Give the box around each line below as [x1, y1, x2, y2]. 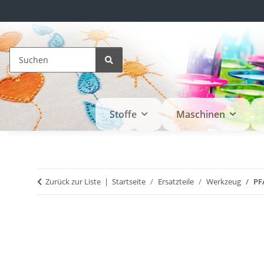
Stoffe [109, 108, 137, 121]
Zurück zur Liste [45, 176, 101, 187]
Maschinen [176, 108, 225, 121]
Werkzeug [206, 176, 241, 187]
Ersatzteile [158, 176, 194, 187]
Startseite [112, 176, 146, 187]
